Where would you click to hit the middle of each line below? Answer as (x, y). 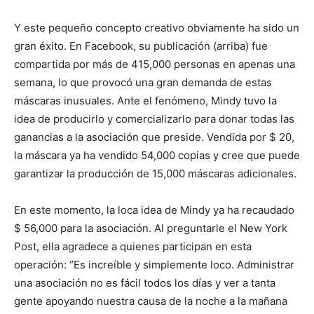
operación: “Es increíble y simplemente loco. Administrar (154, 265)
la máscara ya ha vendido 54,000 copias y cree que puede (157, 155)
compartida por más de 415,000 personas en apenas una (155, 64)
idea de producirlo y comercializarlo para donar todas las (154, 119)
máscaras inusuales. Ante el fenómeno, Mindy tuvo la (145, 101)
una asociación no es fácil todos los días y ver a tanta (145, 283)
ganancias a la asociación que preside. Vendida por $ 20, (154, 137)
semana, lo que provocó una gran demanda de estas (143, 82)
